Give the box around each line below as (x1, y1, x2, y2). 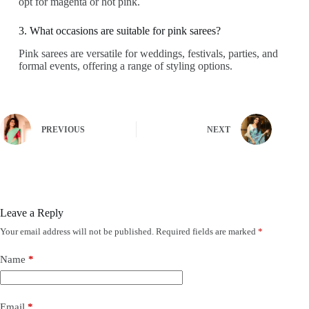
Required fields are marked (156, 226, 258, 237)
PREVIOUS (41, 125, 85, 135)
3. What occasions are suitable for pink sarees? (18, 25, 221, 37)
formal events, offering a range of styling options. (18, 59, 232, 72)
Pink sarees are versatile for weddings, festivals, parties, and (18, 47, 278, 59)
